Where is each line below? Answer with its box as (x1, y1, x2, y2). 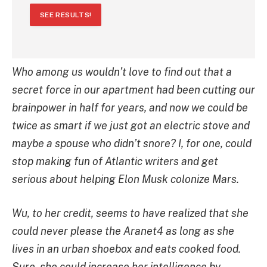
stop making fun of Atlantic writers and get (12, 154, 218, 167)
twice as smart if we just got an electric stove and (12, 119, 250, 132)
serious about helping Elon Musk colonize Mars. (12, 172, 239, 185)
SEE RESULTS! (40, 10, 92, 19)
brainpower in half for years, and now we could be (12, 101, 248, 114)
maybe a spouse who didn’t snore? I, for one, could (12, 136, 252, 150)
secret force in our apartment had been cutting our (12, 83, 255, 96)
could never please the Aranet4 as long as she (12, 225, 234, 238)
